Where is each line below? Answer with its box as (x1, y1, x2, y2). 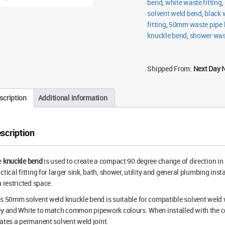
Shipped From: (147, 64, 192, 73)
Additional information (38, 93, 107, 102)
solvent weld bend (147, 9, 202, 18)
